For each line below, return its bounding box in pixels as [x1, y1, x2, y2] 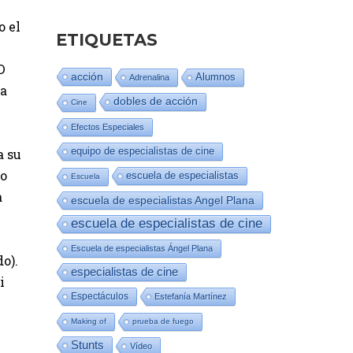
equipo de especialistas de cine [71, 145, 214, 157]
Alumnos [195, 71, 236, 83]
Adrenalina [129, 72, 169, 82]
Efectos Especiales [71, 122, 144, 132]
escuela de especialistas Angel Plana [71, 194, 255, 206]
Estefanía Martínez [154, 292, 227, 301]
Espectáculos [71, 291, 128, 301]
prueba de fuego [132, 317, 194, 325]
